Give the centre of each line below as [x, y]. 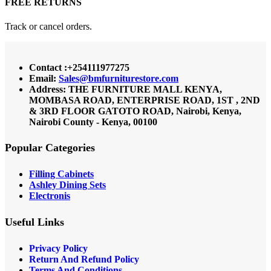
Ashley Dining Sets [67, 185]
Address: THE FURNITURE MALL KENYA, [126, 89]
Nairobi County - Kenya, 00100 [93, 122]
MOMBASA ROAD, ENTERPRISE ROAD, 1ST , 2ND [145, 100]
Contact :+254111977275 [79, 67]
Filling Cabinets [61, 174]
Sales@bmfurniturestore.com [119, 78]
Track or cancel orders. [48, 26]
